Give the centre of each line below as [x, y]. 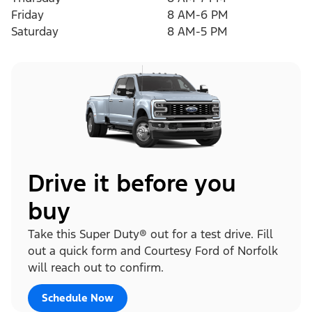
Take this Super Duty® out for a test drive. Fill [150, 234]
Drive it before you [132, 183]
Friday [28, 15]
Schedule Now [78, 297]
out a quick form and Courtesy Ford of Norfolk [153, 250]
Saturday [35, 32]
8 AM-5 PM [197, 32]
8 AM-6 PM [198, 15]
